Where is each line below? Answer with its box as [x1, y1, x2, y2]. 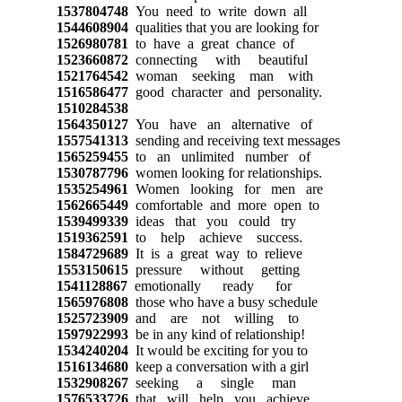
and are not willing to [127, 310, 299, 326]
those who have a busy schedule [127, 293, 318, 310]
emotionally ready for [127, 277, 292, 293]
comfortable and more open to [127, 197, 319, 213]
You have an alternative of [127, 116, 312, 132]
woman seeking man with [127, 67, 313, 83]
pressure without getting [127, 261, 300, 277]
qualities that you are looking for [127, 19, 319, 35]
